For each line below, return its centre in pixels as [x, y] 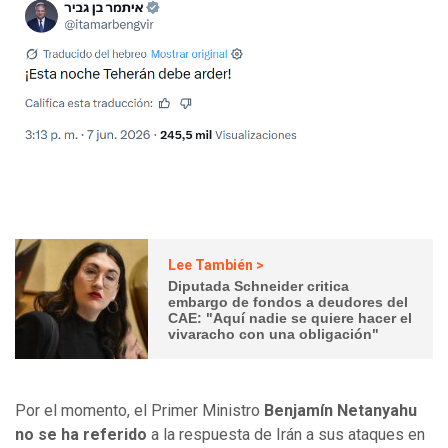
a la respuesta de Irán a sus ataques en [286, 435]
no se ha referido [81, 435]
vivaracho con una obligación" [274, 333]
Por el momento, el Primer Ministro [139, 411]
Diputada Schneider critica [259, 285]
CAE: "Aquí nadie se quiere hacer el [290, 317]
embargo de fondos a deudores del [288, 301]
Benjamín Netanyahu [340, 411]
